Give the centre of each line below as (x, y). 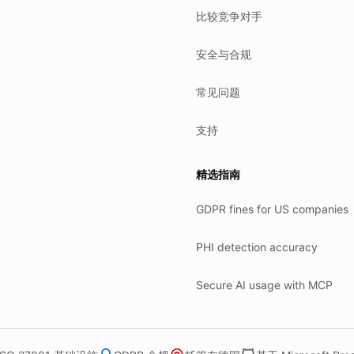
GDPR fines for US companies (272, 209)
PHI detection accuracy (257, 247)
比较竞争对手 (229, 16)
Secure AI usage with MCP (264, 285)
